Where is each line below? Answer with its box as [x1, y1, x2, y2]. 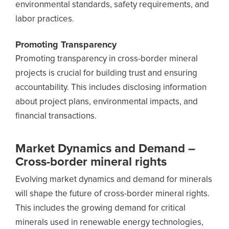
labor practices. [15, 15, 74, 24]
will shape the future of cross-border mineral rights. [15, 190, 210, 198]
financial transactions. [15, 112, 97, 121]
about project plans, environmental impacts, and [15, 98, 198, 106]
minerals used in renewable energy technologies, [15, 218, 203, 227]
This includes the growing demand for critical [15, 204, 186, 213]
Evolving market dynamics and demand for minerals [15, 175, 212, 184]
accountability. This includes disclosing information [15, 83, 207, 92]
